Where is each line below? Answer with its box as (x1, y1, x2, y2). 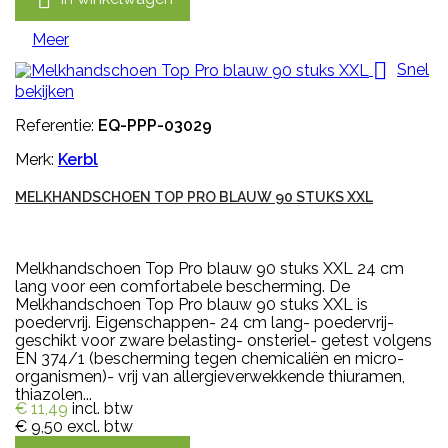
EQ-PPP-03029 (98, 115, 212, 135)
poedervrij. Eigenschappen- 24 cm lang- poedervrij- (15, 312, 394, 332)
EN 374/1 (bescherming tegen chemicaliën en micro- (15, 348, 404, 368)
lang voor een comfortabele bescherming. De (15, 276, 350, 296)
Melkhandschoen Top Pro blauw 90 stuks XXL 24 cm (15, 258, 404, 278)
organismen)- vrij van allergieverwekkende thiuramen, (15, 366, 405, 386)
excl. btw (67, 416, 133, 436)
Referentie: (15, 115, 98, 135)
